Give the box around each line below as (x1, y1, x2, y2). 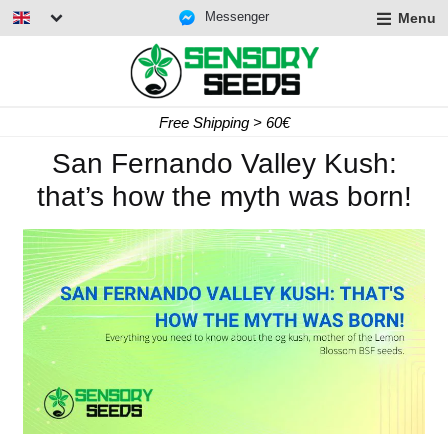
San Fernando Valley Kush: (51, 148, 397, 179)
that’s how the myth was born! (36, 181, 412, 212)
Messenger (205, 8, 269, 24)
